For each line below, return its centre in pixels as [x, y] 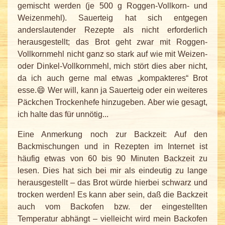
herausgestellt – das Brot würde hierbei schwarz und [113, 182]
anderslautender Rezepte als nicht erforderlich [113, 30]
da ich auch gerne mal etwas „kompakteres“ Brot [113, 78]
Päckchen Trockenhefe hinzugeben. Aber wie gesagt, [113, 102]
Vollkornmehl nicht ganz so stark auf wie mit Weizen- [113, 54]
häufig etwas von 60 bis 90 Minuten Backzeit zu [113, 158]
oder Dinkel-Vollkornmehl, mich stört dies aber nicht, [113, 66]
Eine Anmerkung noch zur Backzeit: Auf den [113, 134]
